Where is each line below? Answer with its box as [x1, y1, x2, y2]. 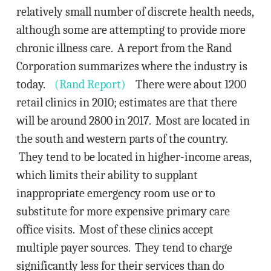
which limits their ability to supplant [16, 168, 198, 182]
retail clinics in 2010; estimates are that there [16, 96, 237, 109]
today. [16, 77, 54, 91]
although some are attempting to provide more [16, 23, 246, 37]
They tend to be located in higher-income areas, [16, 150, 251, 164]
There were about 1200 [125, 77, 246, 91]
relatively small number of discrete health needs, [16, 5, 253, 19]
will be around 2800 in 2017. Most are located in [16, 114, 250, 128]
